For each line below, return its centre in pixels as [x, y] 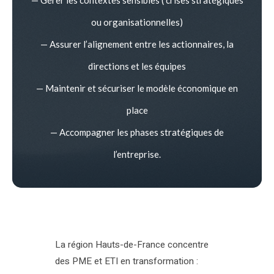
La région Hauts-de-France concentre [132, 244]
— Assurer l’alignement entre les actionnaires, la [137, 44]
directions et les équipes [137, 66]
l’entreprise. [137, 154]
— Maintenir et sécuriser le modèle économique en [137, 88]
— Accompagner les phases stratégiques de [137, 132]
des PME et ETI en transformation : [127, 261]
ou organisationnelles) [137, 22]
